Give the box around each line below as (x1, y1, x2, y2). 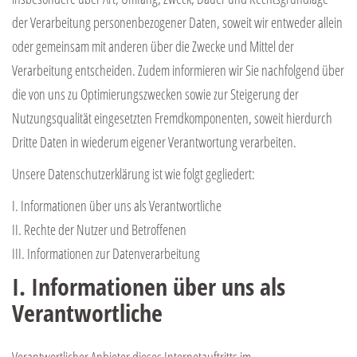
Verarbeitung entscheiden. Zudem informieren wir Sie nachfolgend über (12, 60, 344, 80)
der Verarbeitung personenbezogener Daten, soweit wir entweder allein (12, 12, 343, 32)
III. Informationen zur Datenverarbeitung (12, 243, 200, 263)
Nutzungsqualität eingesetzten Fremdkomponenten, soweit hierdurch (12, 108, 332, 127)
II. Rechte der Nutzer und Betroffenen (12, 219, 186, 239)
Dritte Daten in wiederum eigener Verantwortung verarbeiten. (12, 131, 296, 151)
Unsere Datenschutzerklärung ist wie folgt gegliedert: (12, 163, 255, 183)
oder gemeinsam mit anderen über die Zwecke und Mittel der (12, 36, 294, 56)
